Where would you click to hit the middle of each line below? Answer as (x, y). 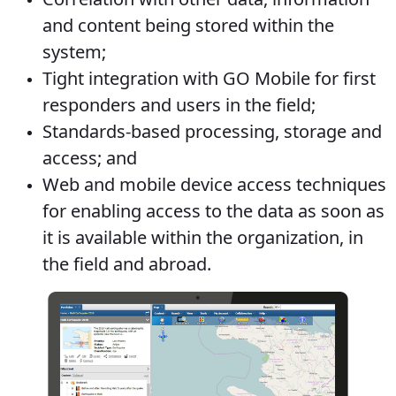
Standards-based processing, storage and (212, 132)
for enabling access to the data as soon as (213, 211)
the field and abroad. (127, 264)
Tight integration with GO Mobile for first (209, 79)
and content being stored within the (188, 26)
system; (74, 52)
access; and (90, 158)
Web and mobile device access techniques (214, 185)
